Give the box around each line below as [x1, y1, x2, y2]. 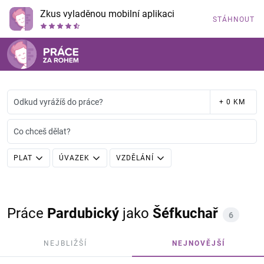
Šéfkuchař [153, 205, 218, 222]
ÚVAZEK [59, 154, 90, 162]
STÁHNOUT [213, 15, 255, 24]
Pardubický [47, 205, 119, 222]
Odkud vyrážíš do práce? [14, 97, 103, 107]
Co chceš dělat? [14, 127, 71, 136]
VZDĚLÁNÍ [116, 154, 154, 162]
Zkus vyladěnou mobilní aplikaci [40, 8, 174, 19]
